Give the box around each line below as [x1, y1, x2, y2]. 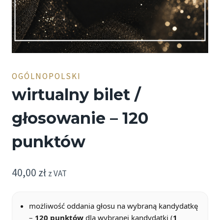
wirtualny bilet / [12, 85, 141, 105]
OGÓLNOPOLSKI [12, 71, 81, 82]
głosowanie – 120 [12, 109, 148, 128]
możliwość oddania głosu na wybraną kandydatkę [29, 200, 198, 211]
